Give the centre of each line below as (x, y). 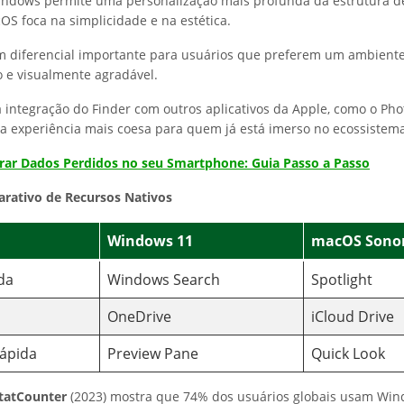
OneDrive (139, 317)
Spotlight (342, 280)
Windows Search (164, 280)
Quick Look (348, 353)
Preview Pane (153, 353)
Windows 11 (150, 241)
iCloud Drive (353, 317)
